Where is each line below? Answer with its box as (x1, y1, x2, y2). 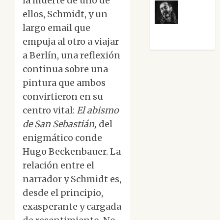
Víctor (180, 16, 206, 27)
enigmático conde (23, 132, 102, 144)
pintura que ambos (23, 77, 106, 89)
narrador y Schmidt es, (23, 173, 121, 185)
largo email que (23, 22, 90, 34)
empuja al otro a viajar (23, 36, 119, 48)
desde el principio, (23, 187, 103, 199)
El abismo (77, 105, 119, 116)
